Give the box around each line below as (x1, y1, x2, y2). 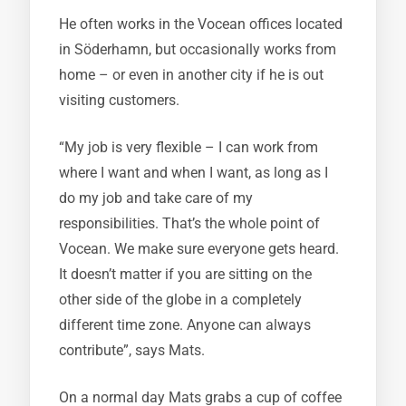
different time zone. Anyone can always (59, 316, 311, 333)
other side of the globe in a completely (59, 291, 302, 308)
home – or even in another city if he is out (59, 66, 324, 83)
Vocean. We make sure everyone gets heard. (59, 240, 339, 257)
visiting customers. (59, 92, 179, 109)
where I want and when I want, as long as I (59, 164, 328, 181)
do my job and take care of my (59, 189, 253, 207)
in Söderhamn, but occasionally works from (59, 41, 336, 58)
